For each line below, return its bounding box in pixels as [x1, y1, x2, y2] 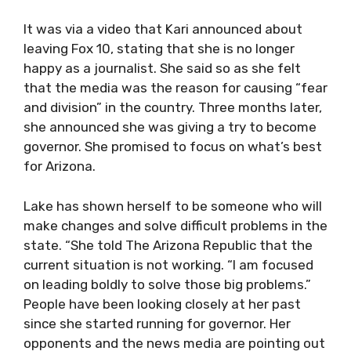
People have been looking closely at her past [24, 295, 301, 312]
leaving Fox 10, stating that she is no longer [24, 41, 295, 56]
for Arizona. [24, 158, 96, 174]
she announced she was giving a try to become [24, 119, 317, 135]
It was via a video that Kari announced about [24, 21, 302, 37]
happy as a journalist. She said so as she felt [24, 60, 301, 76]
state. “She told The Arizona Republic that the [24, 237, 313, 253]
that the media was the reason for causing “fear [24, 80, 327, 96]
